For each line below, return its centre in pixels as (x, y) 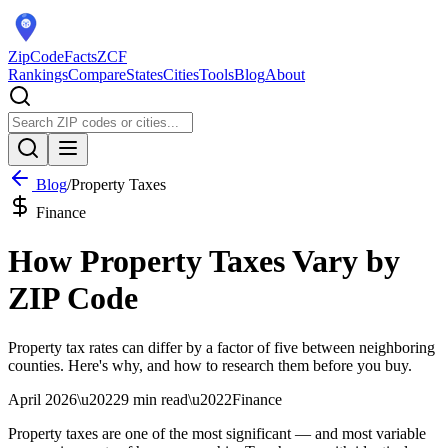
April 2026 (42, 399)
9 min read (154, 399)
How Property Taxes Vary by (204, 261)
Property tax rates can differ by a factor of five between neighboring (221, 347)
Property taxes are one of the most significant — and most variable (217, 433)
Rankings (38, 74)
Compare (97, 74)
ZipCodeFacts (52, 56)
